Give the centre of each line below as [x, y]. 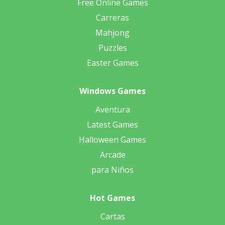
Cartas [113, 217]
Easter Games [113, 63]
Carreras [113, 18]
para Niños [113, 170]
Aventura [113, 110]
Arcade [113, 155]
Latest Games [113, 125]
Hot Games [113, 198]
